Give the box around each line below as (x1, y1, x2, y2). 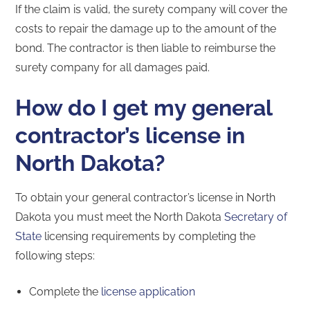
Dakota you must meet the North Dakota (15, 210, 225, 224)
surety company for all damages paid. (15, 60, 210, 74)
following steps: (15, 248, 95, 262)
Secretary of (224, 210, 288, 224)
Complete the (29, 284, 102, 298)
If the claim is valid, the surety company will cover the (15, 2, 288, 16)
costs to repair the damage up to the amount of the (15, 21, 277, 35)
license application (101, 284, 196, 298)
